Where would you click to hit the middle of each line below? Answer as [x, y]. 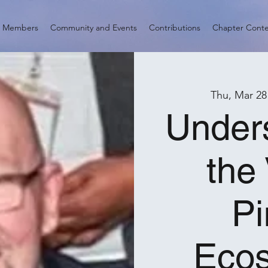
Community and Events [94, 28]
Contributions [175, 28]
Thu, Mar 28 [239, 95]
